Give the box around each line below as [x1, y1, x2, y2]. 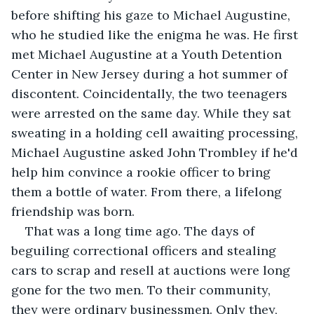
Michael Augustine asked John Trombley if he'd [11, 144, 301, 161]
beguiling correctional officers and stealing [11, 242, 280, 259]
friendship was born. [11, 203, 135, 219]
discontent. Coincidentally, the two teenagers [11, 85, 291, 102]
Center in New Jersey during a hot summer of [11, 65, 291, 82]
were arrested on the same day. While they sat [11, 104, 294, 121]
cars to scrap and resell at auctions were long [11, 261, 294, 278]
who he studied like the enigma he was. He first [11, 26, 301, 43]
